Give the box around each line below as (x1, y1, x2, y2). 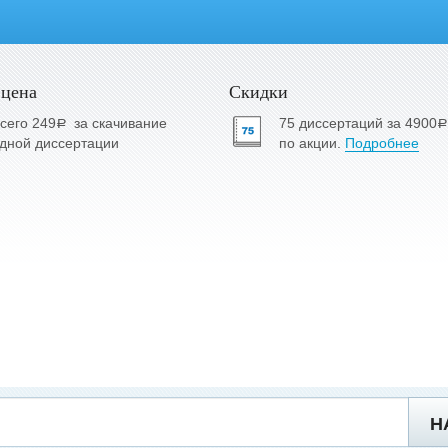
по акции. (278, 135, 345, 151)
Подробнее (344, 135, 419, 151)
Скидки (228, 79, 288, 103)
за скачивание (74, 115, 168, 131)
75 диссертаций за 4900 (278, 115, 437, 131)
